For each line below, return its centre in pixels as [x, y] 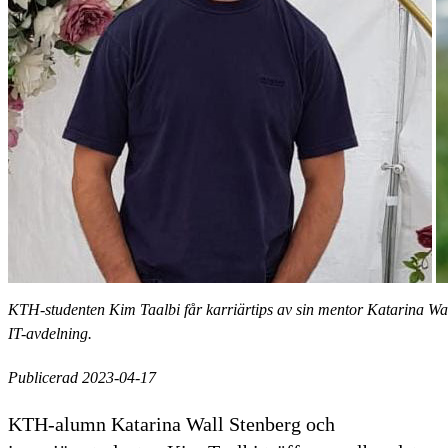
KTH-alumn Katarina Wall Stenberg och [171, 423]
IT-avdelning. [50, 333]
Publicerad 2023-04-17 [82, 377]
